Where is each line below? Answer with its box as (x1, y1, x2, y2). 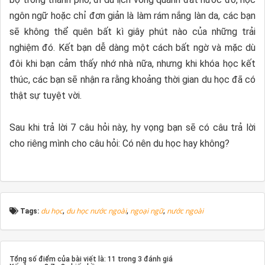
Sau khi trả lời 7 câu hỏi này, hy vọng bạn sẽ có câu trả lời (9, 122, 256, 134)
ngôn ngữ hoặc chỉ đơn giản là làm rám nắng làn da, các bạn (9, 10, 256, 22)
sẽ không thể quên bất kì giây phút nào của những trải (9, 26, 256, 38)
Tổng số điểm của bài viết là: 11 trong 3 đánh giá (9, 255, 173, 264)
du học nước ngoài (66, 206, 127, 216)
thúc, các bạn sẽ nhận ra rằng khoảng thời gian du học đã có (9, 74, 256, 86)
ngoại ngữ (130, 206, 163, 216)
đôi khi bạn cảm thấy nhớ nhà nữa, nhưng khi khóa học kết (9, 58, 256, 70)
